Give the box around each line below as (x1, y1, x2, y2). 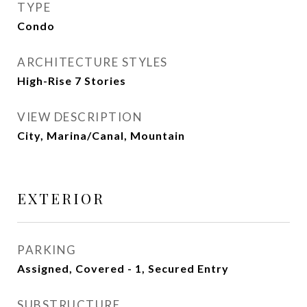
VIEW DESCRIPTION (17, 110, 143, 124)
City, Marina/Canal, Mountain (17, 129, 185, 142)
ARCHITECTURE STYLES (17, 55, 168, 69)
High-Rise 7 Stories (17, 74, 126, 87)
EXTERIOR (17, 188, 105, 208)
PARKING (17, 243, 77, 257)
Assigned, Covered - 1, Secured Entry (17, 262, 229, 275)
